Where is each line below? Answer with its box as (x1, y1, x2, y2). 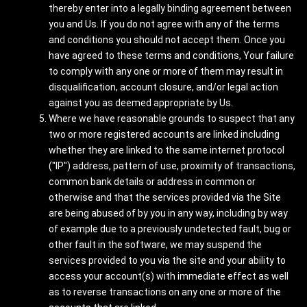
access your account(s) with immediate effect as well (49, 271, 288, 282)
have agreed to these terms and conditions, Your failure (49, 50, 294, 61)
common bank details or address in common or (49, 176, 256, 187)
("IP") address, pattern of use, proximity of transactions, (49, 160, 295, 171)
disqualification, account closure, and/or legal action (49, 82, 278, 93)
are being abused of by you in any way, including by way (49, 208, 288, 219)
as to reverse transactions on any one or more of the (49, 286, 281, 297)
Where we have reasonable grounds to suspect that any (49, 113, 295, 124)
